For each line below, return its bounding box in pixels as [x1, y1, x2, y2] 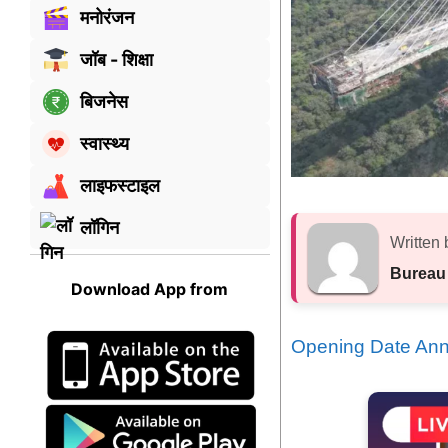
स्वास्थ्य [80, 133, 129, 155]
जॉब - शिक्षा [80, 49, 153, 71]
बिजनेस [80, 91, 128, 113]
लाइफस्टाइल [80, 175, 160, 197]
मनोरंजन [80, 7, 134, 29]
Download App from [71, 278, 229, 299]
